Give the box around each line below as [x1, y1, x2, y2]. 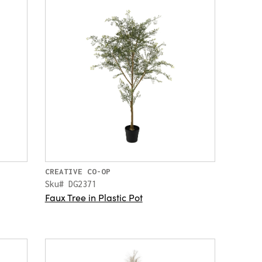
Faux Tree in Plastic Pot [44, 191, 143, 204]
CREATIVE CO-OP [44, 167, 111, 177]
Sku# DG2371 [44, 179, 96, 189]
